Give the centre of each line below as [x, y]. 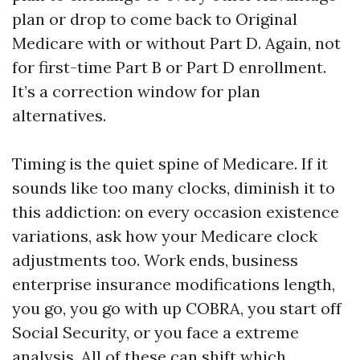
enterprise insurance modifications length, [174, 284]
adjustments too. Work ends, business [155, 260]
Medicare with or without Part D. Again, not [176, 43]
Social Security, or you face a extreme [155, 332]
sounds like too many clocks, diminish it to [174, 188]
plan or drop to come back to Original [155, 19]
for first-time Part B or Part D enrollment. [169, 67]
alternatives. [59, 115]
